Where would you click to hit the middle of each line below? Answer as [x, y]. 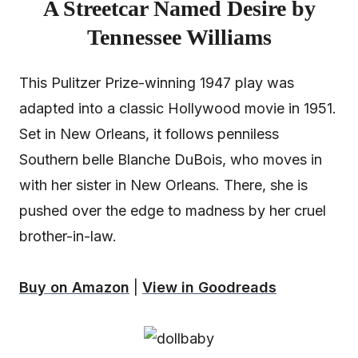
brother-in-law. [68, 236]
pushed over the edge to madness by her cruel [173, 210]
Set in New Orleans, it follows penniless [149, 133]
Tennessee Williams [179, 38]
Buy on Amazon [74, 287]
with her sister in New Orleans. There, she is [163, 185]
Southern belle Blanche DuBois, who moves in [171, 159]
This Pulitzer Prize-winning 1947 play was [157, 82]
